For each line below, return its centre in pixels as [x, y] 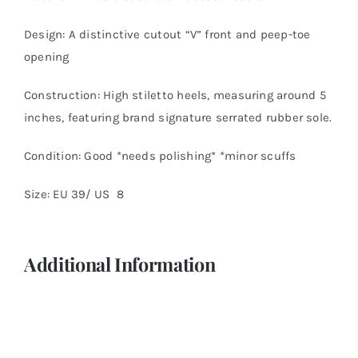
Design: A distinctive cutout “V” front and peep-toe [167, 35]
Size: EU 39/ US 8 [74, 195]
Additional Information [119, 265]
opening [46, 57]
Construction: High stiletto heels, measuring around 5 [175, 95]
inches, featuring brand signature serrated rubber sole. [178, 118]
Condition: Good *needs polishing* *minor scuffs [160, 156]
